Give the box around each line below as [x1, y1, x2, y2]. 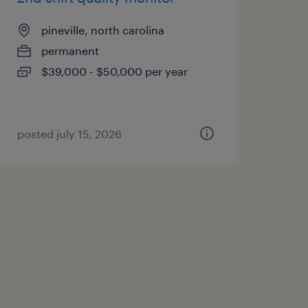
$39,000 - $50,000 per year [41, 65, 188, 78]
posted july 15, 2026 [16, 127, 122, 140]
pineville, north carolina [41, 23, 164, 36]
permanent [41, 44, 99, 57]
